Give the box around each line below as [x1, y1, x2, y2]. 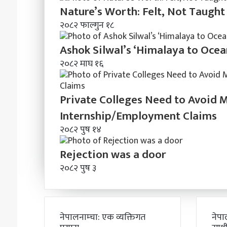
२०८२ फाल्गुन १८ [59, 17, 114, 33]
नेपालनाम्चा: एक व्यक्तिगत [59, 209, 145, 225]
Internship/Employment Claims [59, 106, 217, 126]
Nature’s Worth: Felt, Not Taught [59, 2, 225, 21]
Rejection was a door [59, 144, 166, 164]
